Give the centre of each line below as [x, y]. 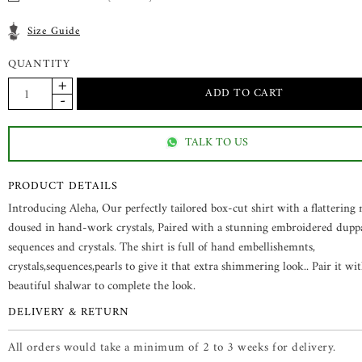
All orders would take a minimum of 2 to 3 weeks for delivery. [172, 348]
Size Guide [54, 32]
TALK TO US [216, 143]
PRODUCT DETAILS [63, 187]
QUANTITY [39, 65]
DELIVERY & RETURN [69, 313]
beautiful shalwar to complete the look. [102, 287]
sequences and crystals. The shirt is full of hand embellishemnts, [162, 248]
